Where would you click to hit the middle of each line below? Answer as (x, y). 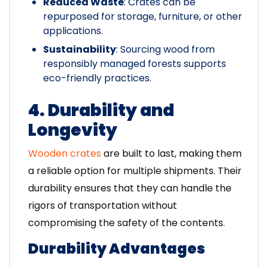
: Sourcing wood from (165, 50)
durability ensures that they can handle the (130, 188)
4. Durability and (101, 111)
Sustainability (80, 50)
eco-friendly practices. (97, 78)
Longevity (73, 130)
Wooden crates (65, 154)
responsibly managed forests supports (135, 64)
